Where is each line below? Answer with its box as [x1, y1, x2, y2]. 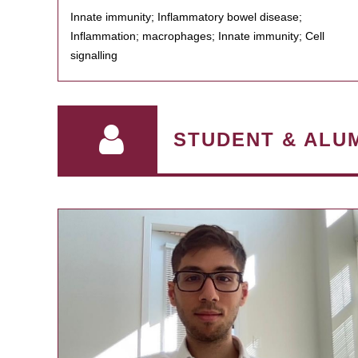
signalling [70, 49, 117, 62]
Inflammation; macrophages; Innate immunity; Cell [70, 30, 324, 42]
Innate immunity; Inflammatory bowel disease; [70, 10, 302, 23]
